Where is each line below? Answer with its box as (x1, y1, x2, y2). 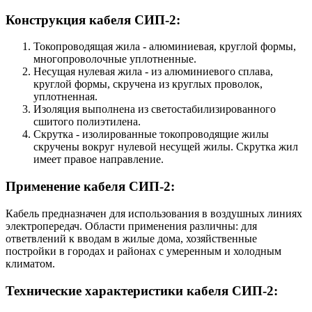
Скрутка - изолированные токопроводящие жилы (33, 128, 269, 141)
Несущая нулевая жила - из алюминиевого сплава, (33, 65, 273, 78)
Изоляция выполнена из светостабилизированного (33, 103, 276, 116)
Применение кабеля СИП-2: (6, 179, 175, 194)
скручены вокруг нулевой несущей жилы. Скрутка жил (33, 141, 298, 153)
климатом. (6, 257, 55, 270)
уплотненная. (33, 91, 97, 103)
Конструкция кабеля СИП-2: (6, 12, 180, 27)
